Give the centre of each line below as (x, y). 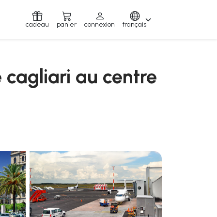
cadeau (37, 24)
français (134, 24)
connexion (100, 24)
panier (67, 24)
